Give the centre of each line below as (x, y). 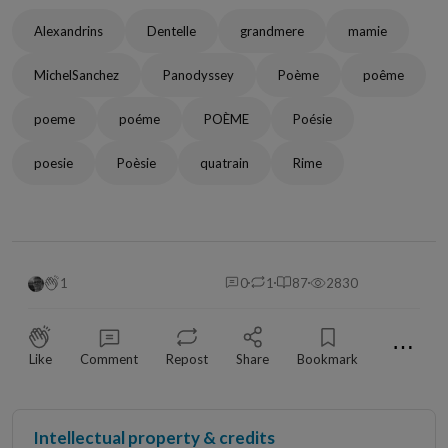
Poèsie (136, 162)
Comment (109, 358)
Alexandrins (68, 30)
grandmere (272, 30)
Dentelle (171, 30)
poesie (53, 162)
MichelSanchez (76, 74)
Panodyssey (198, 74)
